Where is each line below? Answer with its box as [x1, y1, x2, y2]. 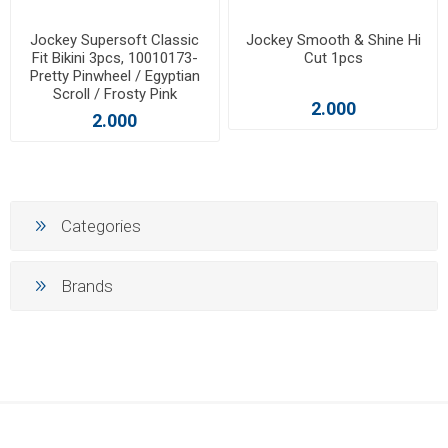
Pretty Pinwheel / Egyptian [29, 67, 200, 86]
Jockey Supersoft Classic [30, 31, 200, 50]
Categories [61, 215, 141, 236]
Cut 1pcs [303, 49, 363, 68]
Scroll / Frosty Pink [52, 85, 177, 104]
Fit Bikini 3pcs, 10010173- [31, 49, 198, 68]
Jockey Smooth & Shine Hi [245, 31, 421, 50]
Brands [61, 275, 113, 296]
